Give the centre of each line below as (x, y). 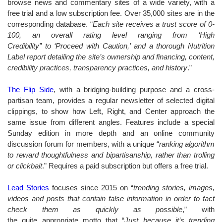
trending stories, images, (174, 187)
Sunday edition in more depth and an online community (111, 133)
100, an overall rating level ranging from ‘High (111, 35)
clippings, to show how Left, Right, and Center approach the (111, 111)
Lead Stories (28, 187)
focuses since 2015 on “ (91, 187)
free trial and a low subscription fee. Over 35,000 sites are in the (111, 13)
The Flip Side (30, 89)
